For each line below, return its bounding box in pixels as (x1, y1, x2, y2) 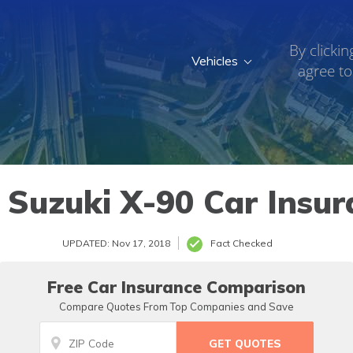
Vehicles (191, 53, 239, 69)
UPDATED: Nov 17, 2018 (62, 237, 170, 249)
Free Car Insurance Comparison (47, 277, 306, 297)
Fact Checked (210, 237, 273, 249)
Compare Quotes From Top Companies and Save (59, 300, 294, 313)
